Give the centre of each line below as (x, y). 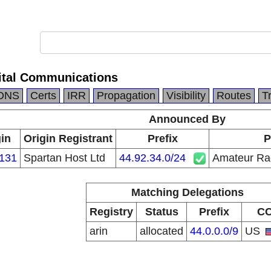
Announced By (187, 119)
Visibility (186, 96)
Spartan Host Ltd (64, 158)
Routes (234, 96)
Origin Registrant (68, 139)
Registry (111, 212)
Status (162, 212)
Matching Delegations (187, 192)
